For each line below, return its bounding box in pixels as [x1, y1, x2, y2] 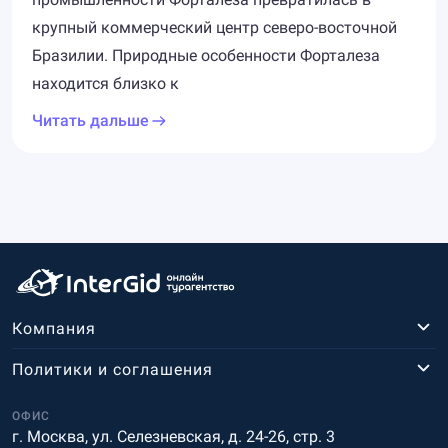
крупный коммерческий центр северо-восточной [32, 18, 397, 37]
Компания [12, 318, 96, 338]
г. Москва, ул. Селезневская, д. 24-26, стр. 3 [12, 427, 335, 446]
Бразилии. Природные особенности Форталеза [32, 46, 380, 65]
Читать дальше [32, 111, 149, 130]
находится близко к [32, 74, 179, 93]
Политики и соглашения [12, 359, 213, 379]
